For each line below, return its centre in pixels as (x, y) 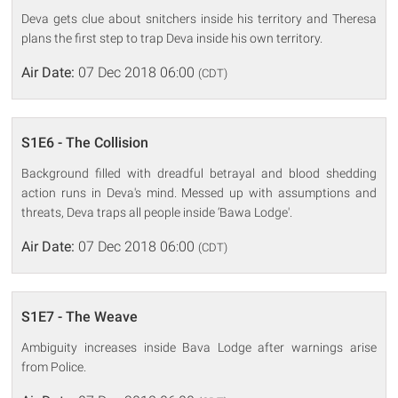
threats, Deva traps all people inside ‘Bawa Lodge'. (157, 212)
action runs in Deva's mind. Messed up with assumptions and (199, 192)
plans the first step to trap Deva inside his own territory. (172, 38)
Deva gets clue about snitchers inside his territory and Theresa (199, 18)
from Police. (54, 366)
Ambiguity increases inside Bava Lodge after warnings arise (199, 347)
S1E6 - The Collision (85, 142)
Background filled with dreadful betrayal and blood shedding (199, 173)
